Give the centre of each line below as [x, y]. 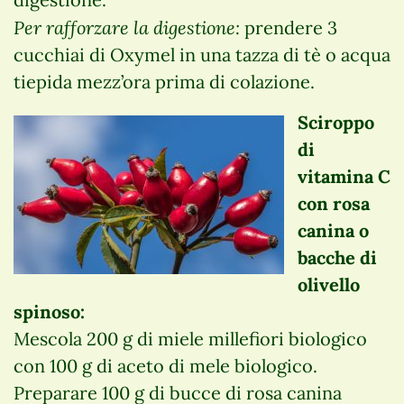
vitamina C [344, 176]
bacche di [337, 257]
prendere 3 [289, 27]
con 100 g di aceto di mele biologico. [165, 365]
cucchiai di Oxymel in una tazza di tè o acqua [202, 54]
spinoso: [49, 311]
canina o [333, 230]
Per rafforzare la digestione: [127, 27]
